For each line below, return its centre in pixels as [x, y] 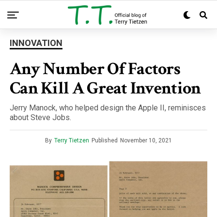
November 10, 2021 [146, 140]
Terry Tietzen [72, 140]
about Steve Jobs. [40, 117]
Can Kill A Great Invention [105, 88]
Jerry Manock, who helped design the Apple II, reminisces [108, 108]
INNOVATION [36, 43]
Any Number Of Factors [95, 69]
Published [105, 140]
